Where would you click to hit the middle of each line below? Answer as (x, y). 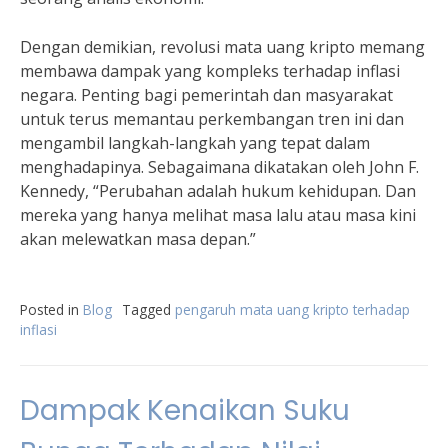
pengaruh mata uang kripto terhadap (292, 309)
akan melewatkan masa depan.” (138, 239)
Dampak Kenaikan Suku (185, 410)
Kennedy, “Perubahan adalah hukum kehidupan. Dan (218, 191)
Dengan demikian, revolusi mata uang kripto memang (222, 47)
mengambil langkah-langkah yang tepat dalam (195, 143)
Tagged (148, 309)
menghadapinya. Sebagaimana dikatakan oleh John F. (219, 167)
